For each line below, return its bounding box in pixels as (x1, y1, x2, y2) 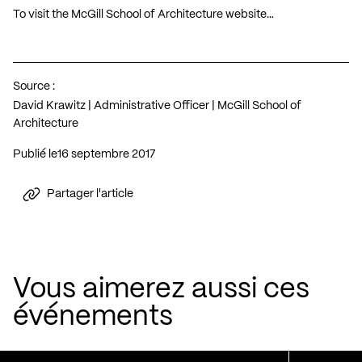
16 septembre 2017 (61, 148, 155, 160)
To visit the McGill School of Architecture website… (13, 8, 274, 20)
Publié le (13, 148, 57, 160)
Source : (13, 80, 55, 92)
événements (13, 303, 173, 330)
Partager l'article (47, 188, 133, 200)
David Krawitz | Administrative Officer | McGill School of (13, 99, 301, 112)
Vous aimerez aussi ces (13, 276, 309, 303)
